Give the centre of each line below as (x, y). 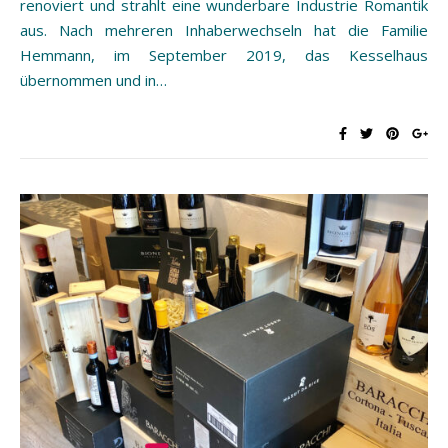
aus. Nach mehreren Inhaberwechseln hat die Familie (224, 30)
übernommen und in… (93, 80)
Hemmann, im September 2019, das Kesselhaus (224, 55)
